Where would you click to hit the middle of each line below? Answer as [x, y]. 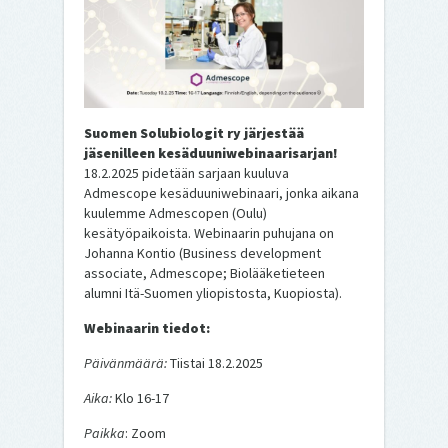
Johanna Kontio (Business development [202, 252]
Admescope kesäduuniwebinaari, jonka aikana [221, 192]
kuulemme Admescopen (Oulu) [175, 212]
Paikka [104, 432]
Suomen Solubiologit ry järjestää [194, 132]
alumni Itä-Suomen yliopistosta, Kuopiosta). [216, 292]
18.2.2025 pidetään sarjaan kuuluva [186, 172]
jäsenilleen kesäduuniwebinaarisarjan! [211, 152]
